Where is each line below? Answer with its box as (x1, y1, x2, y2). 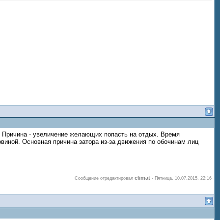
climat (135, 175, 150, 181)
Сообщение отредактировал (75, 176, 135, 181)
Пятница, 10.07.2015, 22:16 (155, 176, 212, 181)
